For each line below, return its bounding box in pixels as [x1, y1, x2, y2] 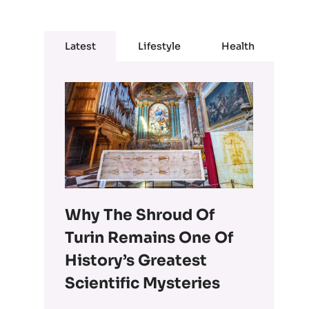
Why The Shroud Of [65, 205, 215, 224]
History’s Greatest [65, 250, 208, 270]
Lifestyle [137, 40, 181, 53]
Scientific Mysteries [65, 273, 221, 292]
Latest [64, 40, 96, 53]
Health [221, 40, 255, 53]
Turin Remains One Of [65, 228, 234, 247]
